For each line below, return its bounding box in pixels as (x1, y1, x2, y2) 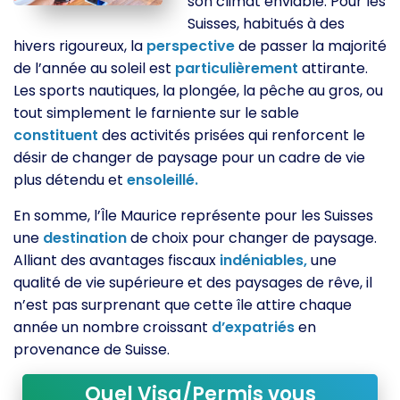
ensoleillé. (127, 170, 198, 190)
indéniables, (220, 250, 307, 271)
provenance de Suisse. (13, 339, 170, 360)
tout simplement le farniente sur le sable (13, 103, 299, 123)
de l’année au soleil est (13, 58, 175, 79)
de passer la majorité (235, 36, 387, 56)
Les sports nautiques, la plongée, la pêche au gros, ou (13, 80, 383, 101)
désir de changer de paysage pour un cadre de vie (13, 147, 365, 168)
